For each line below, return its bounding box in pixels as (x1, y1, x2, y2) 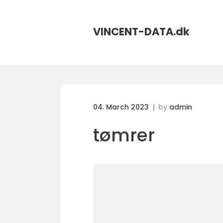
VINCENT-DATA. (93, 24, 176, 39)
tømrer (93, 122, 155, 148)
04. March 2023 (93, 102, 151, 112)
